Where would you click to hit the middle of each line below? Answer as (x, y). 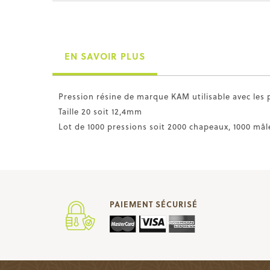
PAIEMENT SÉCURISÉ (154, 204)
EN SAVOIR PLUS (105, 56)
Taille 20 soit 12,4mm (100, 111)
